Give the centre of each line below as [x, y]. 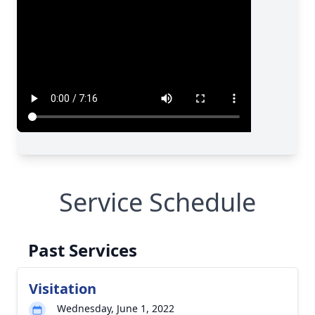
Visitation [63, 289]
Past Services [83, 250]
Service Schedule [157, 202]
